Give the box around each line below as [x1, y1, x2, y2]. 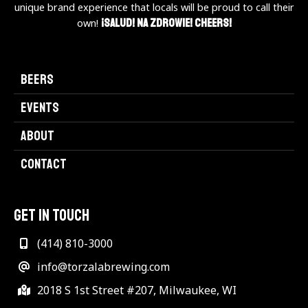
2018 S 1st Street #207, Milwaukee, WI [34, 283, 236, 298]
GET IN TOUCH [14, 205, 89, 225]
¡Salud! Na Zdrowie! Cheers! [100, 16, 232, 30]
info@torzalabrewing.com [34, 259, 170, 274]
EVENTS [21, 99, 59, 116]
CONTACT [21, 155, 67, 173]
